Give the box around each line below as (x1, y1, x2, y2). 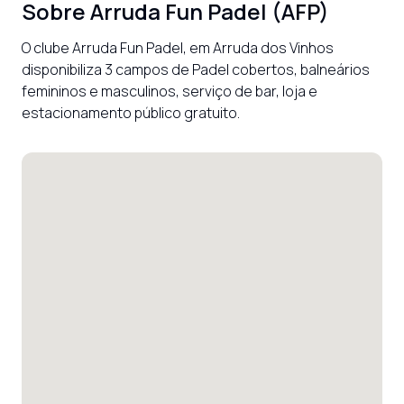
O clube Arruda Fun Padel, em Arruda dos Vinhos (22, 38, 334, 58)
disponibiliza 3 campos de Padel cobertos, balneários (22, 60, 370, 79)
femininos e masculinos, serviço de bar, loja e (22, 81, 317, 101)
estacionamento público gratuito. (22, 103, 240, 123)
